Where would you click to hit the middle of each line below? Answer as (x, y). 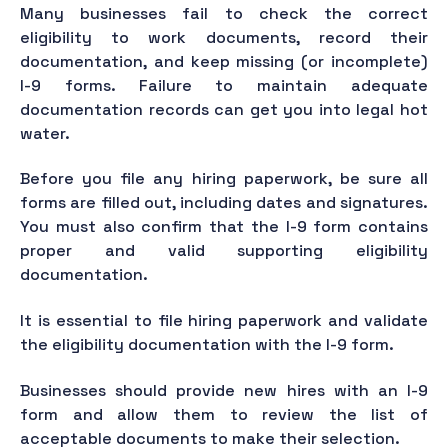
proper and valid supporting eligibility (224, 251)
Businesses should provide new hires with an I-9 (224, 390)
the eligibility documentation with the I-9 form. (207, 344)
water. (47, 133)
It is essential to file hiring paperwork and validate (224, 320)
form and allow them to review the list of (224, 414)
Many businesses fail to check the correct (224, 13)
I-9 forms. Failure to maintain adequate (224, 85)
